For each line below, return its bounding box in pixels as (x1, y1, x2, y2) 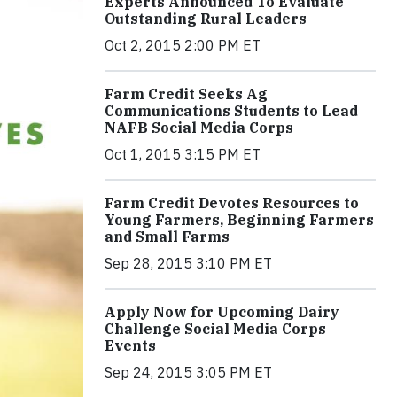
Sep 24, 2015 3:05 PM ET (105, 363, 272, 381)
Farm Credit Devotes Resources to (105, 194, 359, 212)
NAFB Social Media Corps (105, 119, 293, 136)
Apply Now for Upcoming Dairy (105, 303, 339, 321)
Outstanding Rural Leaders (105, 10, 307, 27)
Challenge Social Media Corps (105, 320, 326, 338)
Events (105, 337, 156, 354)
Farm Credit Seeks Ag (105, 85, 268, 103)
